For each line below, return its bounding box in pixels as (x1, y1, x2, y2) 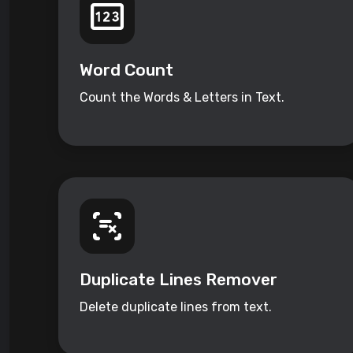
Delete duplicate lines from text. (80, 299, 272, 315)
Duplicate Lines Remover (80, 269, 277, 290)
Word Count (80, 60, 173, 80)
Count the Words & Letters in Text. (80, 90, 284, 106)
